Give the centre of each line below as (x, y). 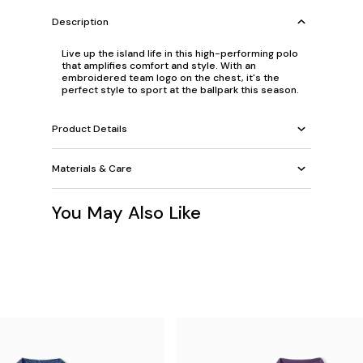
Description (80, 21)
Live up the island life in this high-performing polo (180, 53)
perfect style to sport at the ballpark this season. (180, 90)
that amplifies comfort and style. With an (159, 66)
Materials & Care (92, 168)
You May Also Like (126, 213)
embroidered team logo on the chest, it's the (171, 78)
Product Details (90, 128)
